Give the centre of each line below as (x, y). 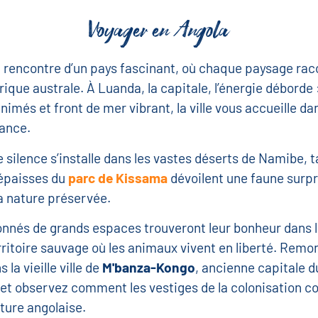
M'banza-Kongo (148, 268)
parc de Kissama (117, 177)
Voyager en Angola (159, 32)
